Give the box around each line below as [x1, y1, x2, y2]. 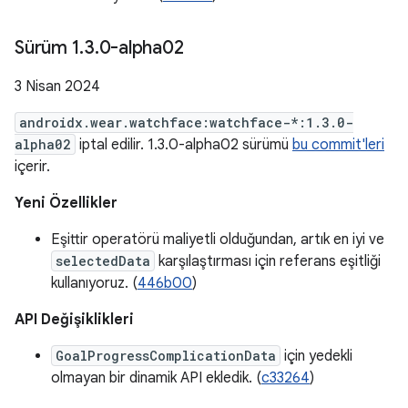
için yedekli [280, 347, 352, 365]
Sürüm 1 [15, 36, 80, 59]
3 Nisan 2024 [15, 77, 100, 96]
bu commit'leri [292, 136, 384, 154]
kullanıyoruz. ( [51, 274, 138, 292]
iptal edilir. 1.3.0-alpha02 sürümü [76, 136, 292, 154]
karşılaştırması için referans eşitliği [155, 252, 381, 270]
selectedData [56, 252, 150, 270]
